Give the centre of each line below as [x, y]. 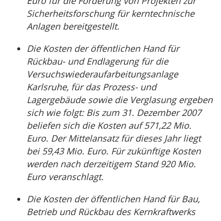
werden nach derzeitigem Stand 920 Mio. [111, 164]
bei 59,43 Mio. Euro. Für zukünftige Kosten [114, 151]
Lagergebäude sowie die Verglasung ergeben [120, 100]
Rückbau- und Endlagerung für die [97, 61]
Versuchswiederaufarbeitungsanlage [102, 74]
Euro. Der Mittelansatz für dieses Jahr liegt [114, 138]
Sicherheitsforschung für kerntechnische [110, 13]
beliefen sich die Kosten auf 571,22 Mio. [109, 125]
